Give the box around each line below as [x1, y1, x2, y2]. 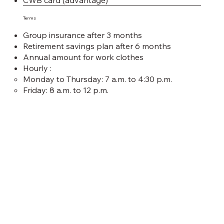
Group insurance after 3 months [22, 29, 142, 40]
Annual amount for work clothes [22, 51, 143, 62]
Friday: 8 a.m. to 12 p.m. [22, 84, 108, 95]
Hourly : [22, 62, 51, 73]
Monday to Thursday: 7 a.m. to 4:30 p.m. [22, 73, 172, 84]
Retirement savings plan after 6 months [22, 40, 171, 51]
